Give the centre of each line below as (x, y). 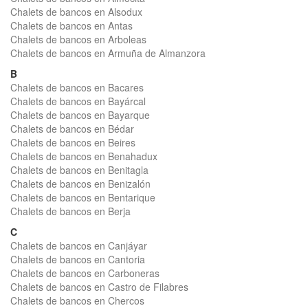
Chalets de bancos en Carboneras (85, 273)
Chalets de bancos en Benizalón (80, 184)
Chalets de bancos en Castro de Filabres (99, 287)
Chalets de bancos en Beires (73, 142)
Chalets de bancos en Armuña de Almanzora (108, 53)
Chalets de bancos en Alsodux (76, 12)
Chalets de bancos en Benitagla (79, 170)
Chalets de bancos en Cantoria (78, 259)
